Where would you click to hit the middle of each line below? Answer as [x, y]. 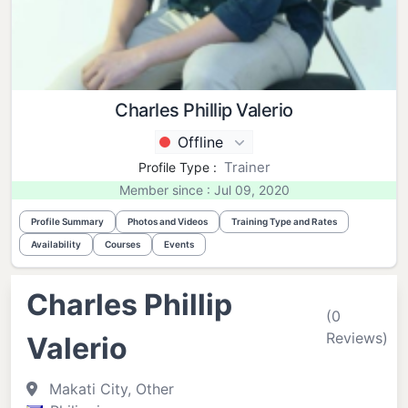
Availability [56, 244]
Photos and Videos [168, 221]
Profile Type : [177, 167]
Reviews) [357, 338]
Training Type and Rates [284, 221]
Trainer [247, 167]
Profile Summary [67, 221]
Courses [122, 244]
